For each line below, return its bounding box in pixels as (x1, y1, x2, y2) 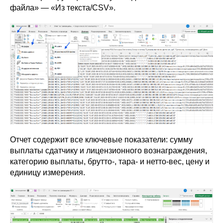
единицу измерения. (10, 168, 85, 177)
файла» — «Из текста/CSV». (10, 3, 115, 12)
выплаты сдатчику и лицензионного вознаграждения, (10, 146, 207, 155)
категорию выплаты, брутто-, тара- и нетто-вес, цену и (10, 157, 210, 166)
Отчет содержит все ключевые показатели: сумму (10, 135, 193, 144)
